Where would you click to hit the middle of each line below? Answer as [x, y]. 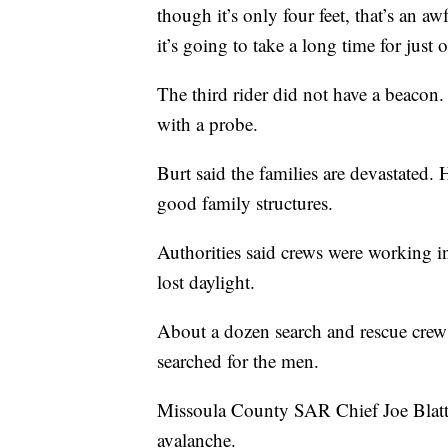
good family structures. [245, 203]
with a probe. [207, 124]
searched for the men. [238, 361]
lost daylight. [206, 282]
